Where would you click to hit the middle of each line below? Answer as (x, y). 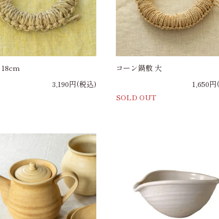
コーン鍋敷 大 (139, 68)
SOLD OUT (136, 97)
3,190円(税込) (74, 84)
